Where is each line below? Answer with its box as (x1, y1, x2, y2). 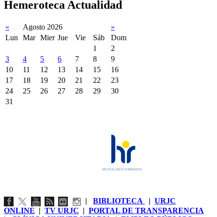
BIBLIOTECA (93, 196, 145, 205)
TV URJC (45, 206, 79, 215)
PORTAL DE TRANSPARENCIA (89, 206, 204, 215)
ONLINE (4, 206, 35, 215)
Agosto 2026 (23, 22, 62, 31)
